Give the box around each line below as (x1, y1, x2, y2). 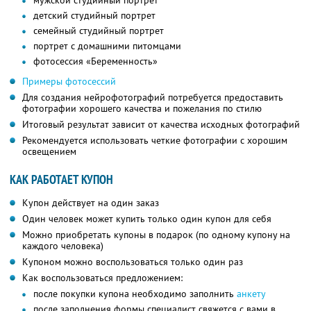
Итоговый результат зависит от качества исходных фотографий (22, 118, 300, 131)
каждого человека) (22, 239, 103, 253)
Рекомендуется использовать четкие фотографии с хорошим (22, 134, 287, 147)
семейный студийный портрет (33, 24, 164, 37)
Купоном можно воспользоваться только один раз (22, 255, 243, 269)
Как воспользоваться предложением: (22, 271, 183, 285)
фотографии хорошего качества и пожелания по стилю (22, 102, 262, 115)
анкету (237, 287, 266, 301)
